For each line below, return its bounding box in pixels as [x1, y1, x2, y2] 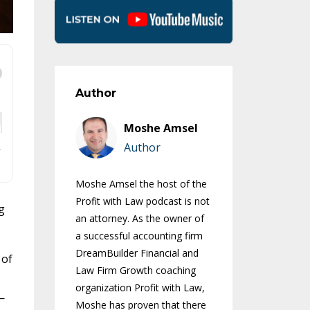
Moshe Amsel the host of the [75, 177, 207, 191]
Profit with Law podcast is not [75, 194, 210, 208]
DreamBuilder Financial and [75, 246, 199, 260]
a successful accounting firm [75, 229, 203, 243]
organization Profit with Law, [75, 281, 205, 295]
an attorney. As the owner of [75, 212, 204, 226]
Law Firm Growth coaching [75, 264, 196, 277]
